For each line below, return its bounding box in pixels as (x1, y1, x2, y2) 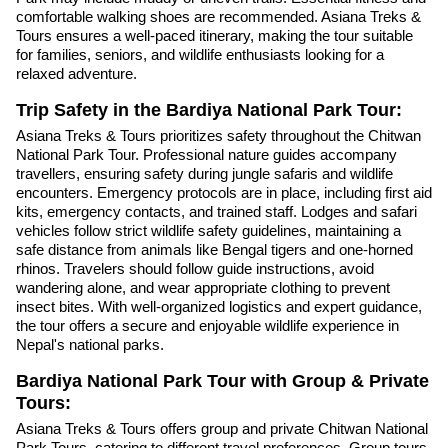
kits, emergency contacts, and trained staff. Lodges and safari (16, 202, 417, 220)
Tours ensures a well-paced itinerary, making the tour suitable (16, 27, 413, 45)
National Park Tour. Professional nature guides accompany (16, 145, 397, 163)
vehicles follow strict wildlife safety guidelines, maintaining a (16, 221, 401, 239)
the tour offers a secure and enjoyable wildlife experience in (16, 316, 399, 334)
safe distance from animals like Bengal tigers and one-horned (16, 240, 413, 258)
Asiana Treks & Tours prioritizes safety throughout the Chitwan (16, 126, 421, 144)
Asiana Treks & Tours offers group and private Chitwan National (16, 419, 428, 437)
